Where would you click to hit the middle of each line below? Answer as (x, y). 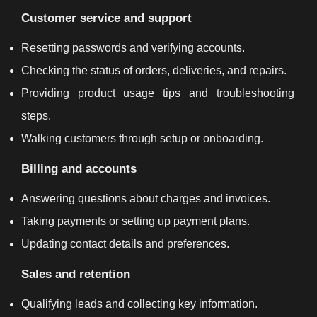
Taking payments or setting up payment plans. (136, 221)
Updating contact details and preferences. (125, 243)
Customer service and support (106, 17)
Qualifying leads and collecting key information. (139, 304)
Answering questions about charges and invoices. (146, 198)
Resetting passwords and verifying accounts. (133, 47)
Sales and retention (76, 273)
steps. (36, 115)
